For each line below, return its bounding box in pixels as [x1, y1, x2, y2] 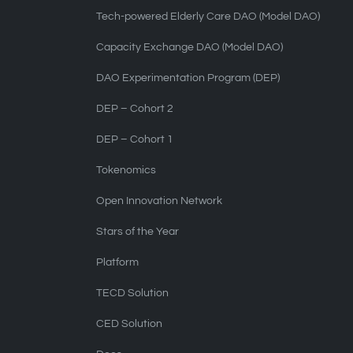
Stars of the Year [96, 226, 180, 237]
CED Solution [96, 318, 163, 329]
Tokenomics [96, 165, 157, 176]
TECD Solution [96, 288, 169, 299]
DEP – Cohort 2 [96, 103, 174, 114]
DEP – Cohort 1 [96, 134, 174, 145]
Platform [96, 257, 139, 268]
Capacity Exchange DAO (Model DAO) [96, 42, 284, 53]
